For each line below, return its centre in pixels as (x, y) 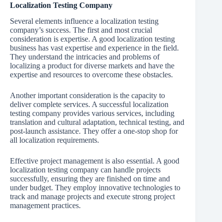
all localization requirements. (55, 140)
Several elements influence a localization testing (84, 21)
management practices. (45, 206)
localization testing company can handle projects (85, 170)
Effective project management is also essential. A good (95, 161)
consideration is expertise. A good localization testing (92, 39)
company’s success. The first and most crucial (81, 30)
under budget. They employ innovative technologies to (95, 188)
